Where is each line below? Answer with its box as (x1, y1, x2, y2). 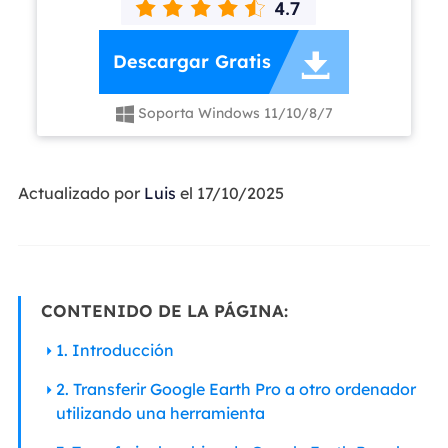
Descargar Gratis (112, 50, 271, 74)
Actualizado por (17, 182, 144, 203)
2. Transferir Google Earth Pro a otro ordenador (55, 379, 416, 400)
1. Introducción (55, 340, 174, 361)
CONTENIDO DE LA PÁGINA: (40, 300, 288, 322)
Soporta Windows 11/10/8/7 (133, 104, 333, 123)
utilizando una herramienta (55, 403, 265, 424)
